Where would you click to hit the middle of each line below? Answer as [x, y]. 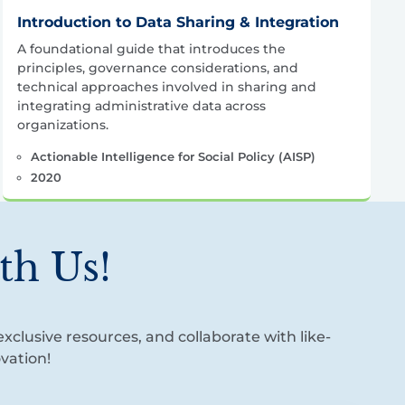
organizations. [63, 124]
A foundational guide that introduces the [152, 48]
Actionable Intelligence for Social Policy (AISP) [173, 156]
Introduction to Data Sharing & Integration [179, 22]
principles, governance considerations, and [158, 67]
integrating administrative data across [142, 105]
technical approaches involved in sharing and [167, 86]
